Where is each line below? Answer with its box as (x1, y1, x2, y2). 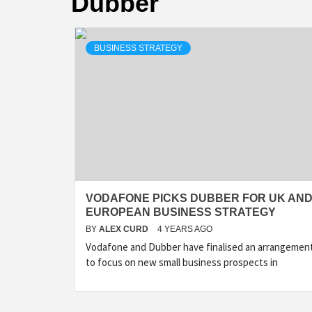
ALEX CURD (99, 224, 150, 234)
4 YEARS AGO (157, 224, 212, 234)
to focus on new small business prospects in (86, 256, 278, 269)
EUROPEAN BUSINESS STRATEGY (86, 206, 276, 218)
